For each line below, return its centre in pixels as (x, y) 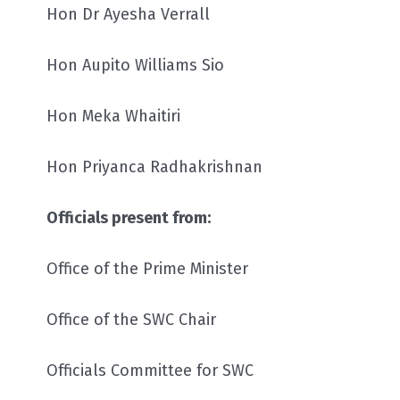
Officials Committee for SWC (150, 370)
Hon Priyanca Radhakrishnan (154, 167)
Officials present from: (129, 217)
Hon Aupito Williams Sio (135, 65)
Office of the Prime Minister (147, 268)
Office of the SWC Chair (131, 319)
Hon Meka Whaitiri (113, 116)
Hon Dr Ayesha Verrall (128, 14)
